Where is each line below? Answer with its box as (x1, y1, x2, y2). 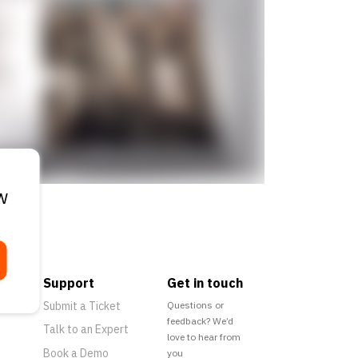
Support (42, 275, 94, 292)
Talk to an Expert (42, 322, 129, 337)
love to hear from (166, 331, 241, 344)
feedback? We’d (166, 315, 233, 328)
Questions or (166, 299, 224, 312)
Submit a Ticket (42, 299, 121, 314)
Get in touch (166, 275, 243, 292)
